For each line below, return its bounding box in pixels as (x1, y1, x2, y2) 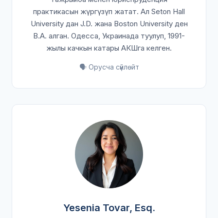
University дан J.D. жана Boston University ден (30, 19, 188, 28)
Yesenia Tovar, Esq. (63, 202, 155, 214)
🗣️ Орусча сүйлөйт (79, 63, 139, 71)
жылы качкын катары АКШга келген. (46, 43, 172, 53)
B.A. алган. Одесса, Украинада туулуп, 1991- (33, 31, 185, 40)
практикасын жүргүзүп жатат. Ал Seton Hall (33, 7, 185, 16)
